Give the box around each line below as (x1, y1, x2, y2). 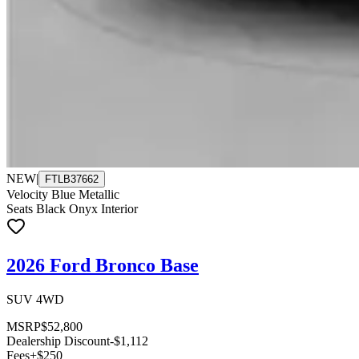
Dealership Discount (6, 334, 110, 349)
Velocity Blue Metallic (6, 188, 119, 202)
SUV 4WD (6, 292, 64, 307)
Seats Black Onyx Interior (6, 202, 138, 216)
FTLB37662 (45, 173, 99, 186)
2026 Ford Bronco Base (6, 255, 199, 276)
